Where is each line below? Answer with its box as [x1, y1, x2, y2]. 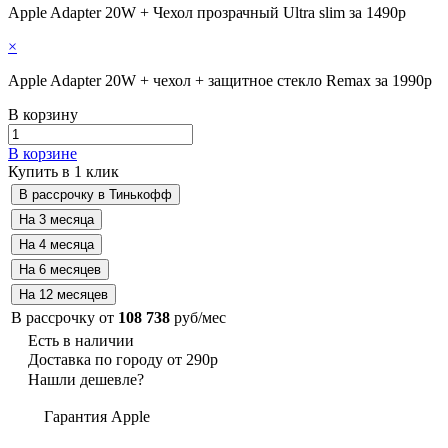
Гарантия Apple [40, 407, 150, 425]
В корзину [8, 105, 78, 123]
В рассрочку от [11, 308, 118, 326]
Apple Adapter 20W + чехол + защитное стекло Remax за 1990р [8, 71, 432, 89]
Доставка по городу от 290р [28, 350, 218, 368]
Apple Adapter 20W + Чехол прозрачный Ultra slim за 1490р [8, 3, 406, 21]
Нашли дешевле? [28, 370, 144, 388]
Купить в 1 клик [8, 162, 119, 180]
